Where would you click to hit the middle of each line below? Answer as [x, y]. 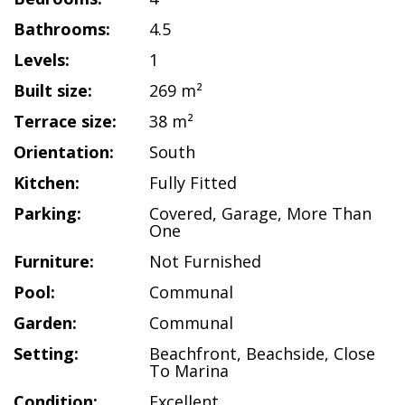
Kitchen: [47, 183]
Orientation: [64, 152]
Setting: [46, 353]
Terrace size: [65, 121]
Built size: [53, 90]
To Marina [189, 371]
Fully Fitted [193, 183]
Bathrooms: [62, 29]
